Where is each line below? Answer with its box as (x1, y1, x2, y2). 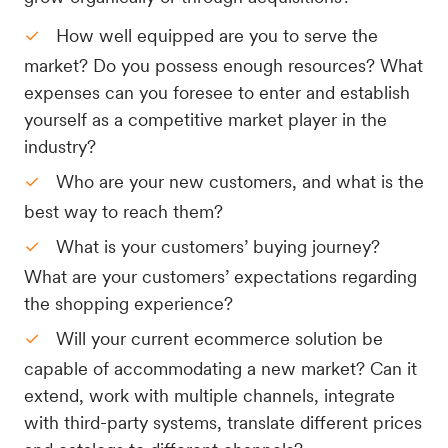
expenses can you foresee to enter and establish (24, 82, 410, 103)
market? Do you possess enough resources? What (24, 55, 423, 76)
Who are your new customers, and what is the (56, 171, 424, 192)
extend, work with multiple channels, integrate (24, 385, 395, 406)
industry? (24, 136, 101, 157)
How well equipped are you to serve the (56, 25, 378, 46)
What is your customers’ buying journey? (56, 236, 380, 257)
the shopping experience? (24, 293, 238, 314)
